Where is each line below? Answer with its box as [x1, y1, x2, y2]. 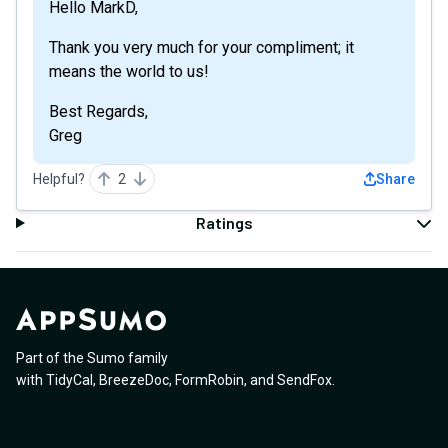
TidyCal [46, 372, 93, 389]
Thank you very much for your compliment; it [49, 38, 354, 57]
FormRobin [175, 372, 244, 389]
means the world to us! [49, 62, 209, 81]
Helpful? [33, 171, 85, 187]
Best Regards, [49, 102, 148, 121]
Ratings [195, 213, 253, 232]
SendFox [277, 372, 332, 389]
